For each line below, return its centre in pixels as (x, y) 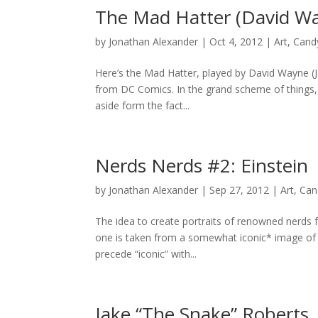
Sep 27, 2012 (240, 190)
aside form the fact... (143, 106)
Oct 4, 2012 (236, 42)
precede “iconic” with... (146, 254)
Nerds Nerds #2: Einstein (202, 166)
